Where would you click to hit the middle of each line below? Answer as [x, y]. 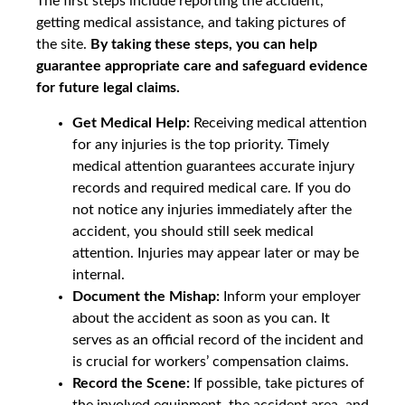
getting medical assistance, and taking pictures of [191, 23]
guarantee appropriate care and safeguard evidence [202, 66]
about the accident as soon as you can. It [201, 318]
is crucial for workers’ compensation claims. [211, 361]
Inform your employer [290, 296]
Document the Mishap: [146, 296]
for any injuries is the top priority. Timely [201, 144]
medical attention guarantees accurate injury [213, 166]
